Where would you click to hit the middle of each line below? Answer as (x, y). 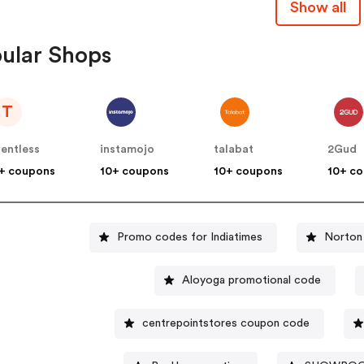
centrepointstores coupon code (225, 323)
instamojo (128, 150)
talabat (234, 150)
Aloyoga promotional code (251, 280)
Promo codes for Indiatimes (190, 237)
